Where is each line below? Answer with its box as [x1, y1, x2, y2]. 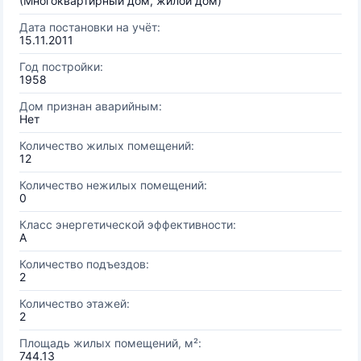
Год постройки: [19, 60, 103, 73]
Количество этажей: [19, 297, 130, 310]
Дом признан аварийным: [19, 99, 162, 113]
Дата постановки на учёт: [19, 20, 160, 34]
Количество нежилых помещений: [19, 178, 207, 192]
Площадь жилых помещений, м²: [19, 336, 201, 350]
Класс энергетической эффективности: [19, 218, 236, 231]
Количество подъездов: [19, 257, 149, 271]
